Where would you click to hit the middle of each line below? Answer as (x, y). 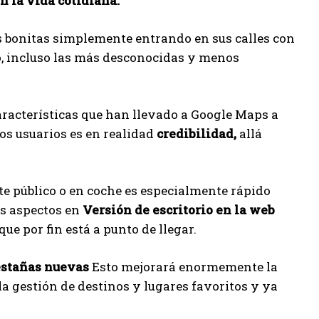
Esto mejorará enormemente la (183, 267)
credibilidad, (197, 134)
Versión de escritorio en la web (179, 210)
